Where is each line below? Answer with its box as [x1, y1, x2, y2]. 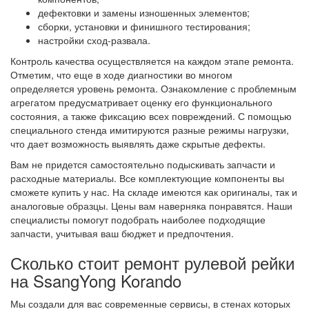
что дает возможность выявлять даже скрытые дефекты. [10, 137, 266, 150]
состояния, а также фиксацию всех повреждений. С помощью [10, 109, 292, 123]
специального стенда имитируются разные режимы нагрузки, [10, 123, 289, 137]
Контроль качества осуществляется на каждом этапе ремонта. [10, 54, 294, 68]
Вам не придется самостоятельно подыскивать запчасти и [10, 157, 275, 171]
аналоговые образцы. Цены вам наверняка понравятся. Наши [10, 199, 292, 212]
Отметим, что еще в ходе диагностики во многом [10, 68, 232, 81]
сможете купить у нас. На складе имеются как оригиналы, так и [10, 185, 297, 199]
